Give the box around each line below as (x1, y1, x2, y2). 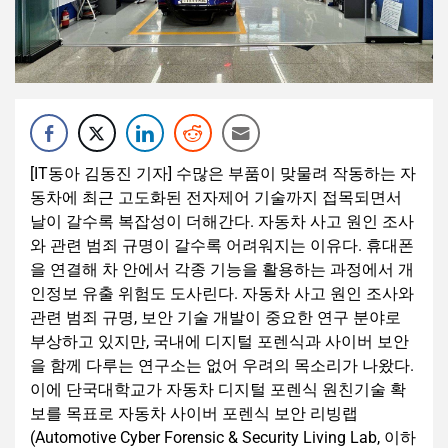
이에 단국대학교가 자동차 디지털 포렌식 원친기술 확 (30, 380, 406, 400)
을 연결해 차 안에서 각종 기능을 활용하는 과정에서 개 (30, 260, 414, 280)
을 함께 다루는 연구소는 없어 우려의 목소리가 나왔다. (30, 356, 414, 376)
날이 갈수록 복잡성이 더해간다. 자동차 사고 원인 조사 (30, 212, 414, 232)
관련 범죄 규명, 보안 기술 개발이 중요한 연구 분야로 (30, 308, 401, 328)
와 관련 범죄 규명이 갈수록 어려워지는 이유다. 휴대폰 (30, 236, 414, 256)
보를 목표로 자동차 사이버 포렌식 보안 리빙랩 (30, 404, 358, 424)
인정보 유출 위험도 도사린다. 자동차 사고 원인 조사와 (30, 284, 414, 304)
